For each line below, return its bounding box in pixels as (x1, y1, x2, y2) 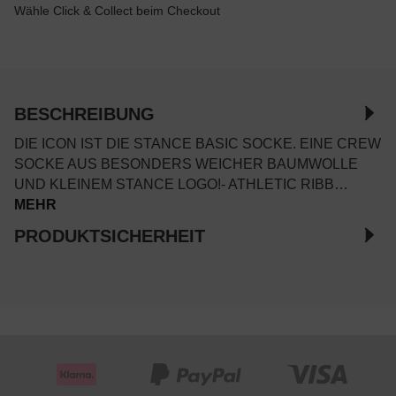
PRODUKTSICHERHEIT (14, 225, 205, 246)
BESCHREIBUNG (14, 103, 155, 124)
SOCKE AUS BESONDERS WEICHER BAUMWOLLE (14, 156, 358, 171)
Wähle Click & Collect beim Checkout (14, 3, 220, 18)
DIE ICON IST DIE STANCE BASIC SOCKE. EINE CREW (14, 135, 381, 151)
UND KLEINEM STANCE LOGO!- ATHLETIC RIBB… (14, 176, 348, 192)
